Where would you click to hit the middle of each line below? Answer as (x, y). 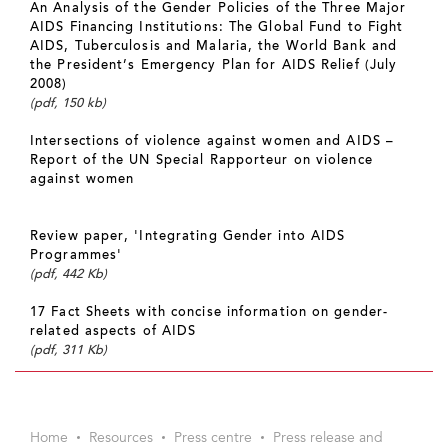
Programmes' (76, 255)
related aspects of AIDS (113, 331)
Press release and (328, 438)
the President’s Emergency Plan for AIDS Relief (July (214, 65)
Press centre (213, 438)
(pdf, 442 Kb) (68, 274)
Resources (121, 438)
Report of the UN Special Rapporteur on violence (201, 160)
